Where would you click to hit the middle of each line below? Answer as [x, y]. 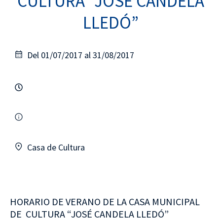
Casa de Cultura [56, 147]
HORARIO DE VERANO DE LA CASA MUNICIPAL [105, 202]
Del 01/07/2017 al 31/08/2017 [81, 55]
